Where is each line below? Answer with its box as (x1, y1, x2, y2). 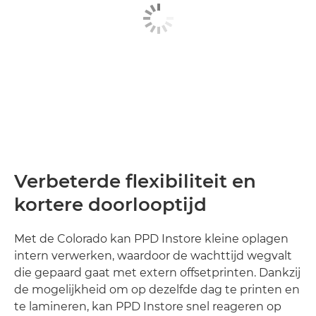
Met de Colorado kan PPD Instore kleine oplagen (14, 232, 288, 245)
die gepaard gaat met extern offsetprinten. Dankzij (14, 266, 300, 279)
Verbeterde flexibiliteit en (14, 170, 256, 193)
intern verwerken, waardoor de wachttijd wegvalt (14, 249, 292, 262)
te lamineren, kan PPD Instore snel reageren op (14, 300, 281, 313)
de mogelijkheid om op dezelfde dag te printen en (14, 283, 300, 296)
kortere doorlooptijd (14, 193, 207, 216)
